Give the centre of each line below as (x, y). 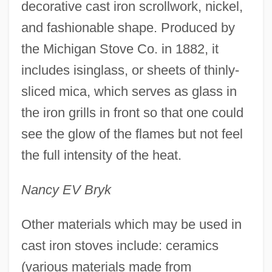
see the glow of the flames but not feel (132, 134)
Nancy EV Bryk (66, 190)
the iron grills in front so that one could (132, 113)
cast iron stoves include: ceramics (120, 246)
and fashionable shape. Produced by (128, 28)
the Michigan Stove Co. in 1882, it (120, 49)
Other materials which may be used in (131, 225)
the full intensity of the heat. (101, 155)
